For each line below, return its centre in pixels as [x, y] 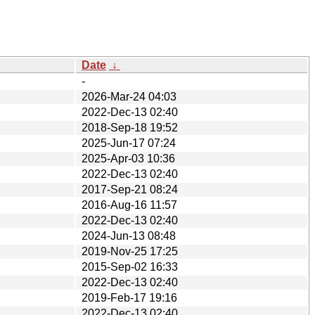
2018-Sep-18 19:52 [130, 127]
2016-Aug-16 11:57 [129, 205]
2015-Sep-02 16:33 [130, 266]
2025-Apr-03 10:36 [128, 158]
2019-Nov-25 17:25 [130, 251]
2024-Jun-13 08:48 [129, 236]
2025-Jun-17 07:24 [129, 143]
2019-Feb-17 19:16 [129, 297]
